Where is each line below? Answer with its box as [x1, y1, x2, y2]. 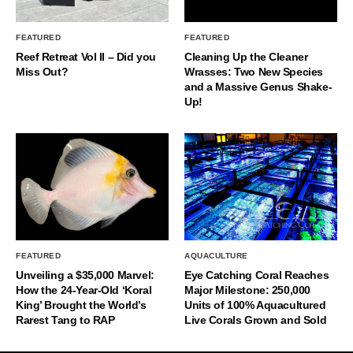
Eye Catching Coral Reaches [184, 269, 329, 282]
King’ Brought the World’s [16, 299, 147, 312]
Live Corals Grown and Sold [184, 314, 327, 327]
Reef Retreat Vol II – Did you [16, 50, 156, 63]
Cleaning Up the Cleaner [184, 50, 308, 63]
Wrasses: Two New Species [184, 65, 323, 78]
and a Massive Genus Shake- [184, 80, 333, 93]
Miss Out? [16, 65, 69, 78]
